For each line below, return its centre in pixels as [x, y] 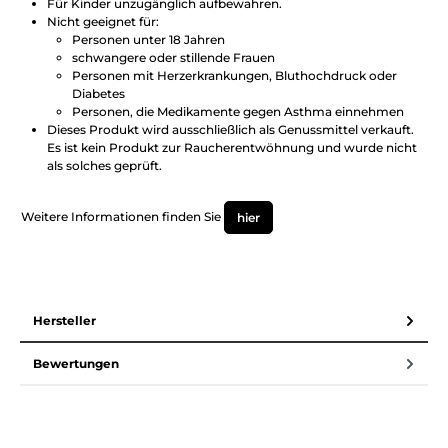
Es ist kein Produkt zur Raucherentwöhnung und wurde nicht [231, 147]
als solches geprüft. [104, 165]
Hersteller [64, 320]
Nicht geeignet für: [102, 21]
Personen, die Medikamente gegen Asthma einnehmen [238, 111]
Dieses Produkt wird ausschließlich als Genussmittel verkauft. [230, 129]
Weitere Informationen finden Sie [122, 216]
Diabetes [99, 93]
